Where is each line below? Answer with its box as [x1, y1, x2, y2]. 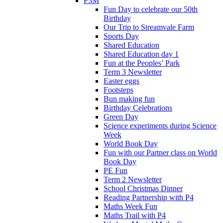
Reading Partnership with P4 [104, 193, 194, 202]
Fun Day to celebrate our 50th [104, 4, 198, 13]
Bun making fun [104, 94, 155, 103]
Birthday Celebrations [104, 103, 172, 112]
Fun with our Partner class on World [104, 148, 217, 157]
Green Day [104, 112, 138, 121]
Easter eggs [104, 76, 139, 85]
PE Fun [104, 166, 127, 175]
